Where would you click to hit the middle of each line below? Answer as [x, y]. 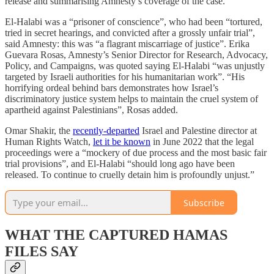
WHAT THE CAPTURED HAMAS [116, 235]
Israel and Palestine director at [198, 131]
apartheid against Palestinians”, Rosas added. [91, 110]
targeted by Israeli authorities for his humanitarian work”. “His [125, 77]
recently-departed [106, 131]
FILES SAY [42, 252]
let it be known [122, 142]
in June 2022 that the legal [202, 142]
